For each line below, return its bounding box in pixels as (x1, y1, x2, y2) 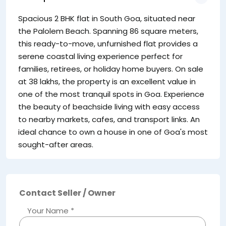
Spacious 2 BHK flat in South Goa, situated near (18, 13, 195, 24)
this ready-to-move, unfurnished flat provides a (18, 38, 198, 49)
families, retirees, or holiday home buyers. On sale (18, 64, 203, 75)
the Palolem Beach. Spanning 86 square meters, (18, 26, 198, 37)
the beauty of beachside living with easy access (18, 101, 200, 112)
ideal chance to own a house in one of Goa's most (18, 127, 208, 138)
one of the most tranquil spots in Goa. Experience (18, 89, 204, 100)
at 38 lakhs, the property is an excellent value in (18, 76, 196, 87)
